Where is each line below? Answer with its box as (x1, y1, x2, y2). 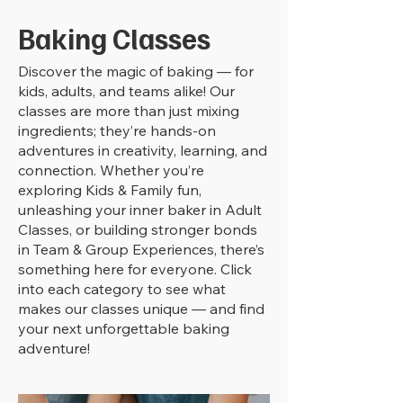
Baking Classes (18, 20, 210, 56)
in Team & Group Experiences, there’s (18, 240, 264, 258)
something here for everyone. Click (18, 260, 252, 278)
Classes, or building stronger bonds (18, 220, 257, 238)
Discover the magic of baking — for (18, 62, 254, 80)
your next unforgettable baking (18, 319, 229, 337)
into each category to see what (18, 280, 226, 298)
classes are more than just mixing (18, 102, 239, 120)
